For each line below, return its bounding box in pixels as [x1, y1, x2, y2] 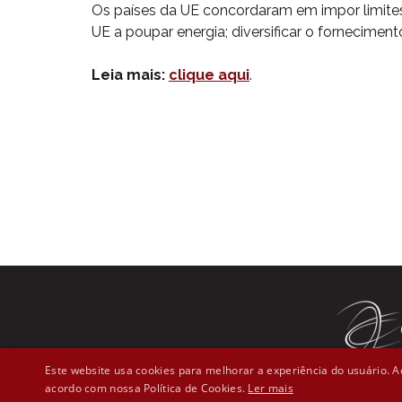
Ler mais [248, 380, 293, 396]
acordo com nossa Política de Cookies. [45, 380, 249, 396]
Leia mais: [92, 66, 169, 83]
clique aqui [169, 66, 249, 83]
